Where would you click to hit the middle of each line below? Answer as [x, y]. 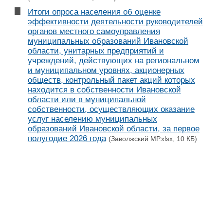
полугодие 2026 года [67, 138]
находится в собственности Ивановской [104, 90]
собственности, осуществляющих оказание [111, 109]
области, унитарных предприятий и [96, 51]
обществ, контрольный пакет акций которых [111, 80]
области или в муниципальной [87, 99]
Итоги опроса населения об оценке [94, 12]
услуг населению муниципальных [92, 119]
